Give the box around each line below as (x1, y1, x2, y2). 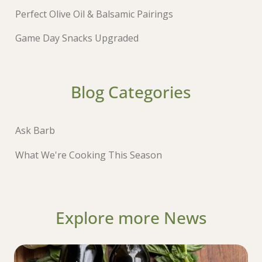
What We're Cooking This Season (15, 148, 163, 161)
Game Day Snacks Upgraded (15, 32, 139, 45)
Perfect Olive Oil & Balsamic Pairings (15, 8, 174, 21)
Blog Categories (71, 81, 191, 104)
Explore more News (55, 206, 207, 229)
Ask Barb (15, 124, 56, 137)
